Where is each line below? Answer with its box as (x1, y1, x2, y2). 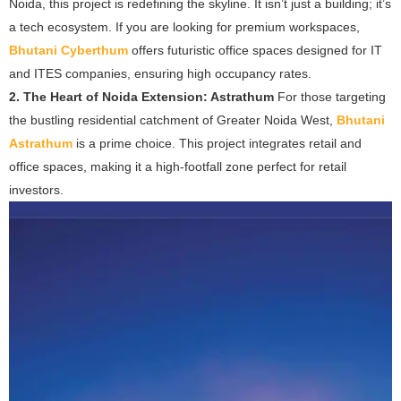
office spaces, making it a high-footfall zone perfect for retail (9, 158, 346, 174)
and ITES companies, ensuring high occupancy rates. (9, 65, 311, 81)
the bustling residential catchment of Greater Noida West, (9, 112, 337, 127)
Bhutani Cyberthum (9, 42, 128, 57)
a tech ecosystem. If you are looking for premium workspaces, (9, 19, 360, 34)
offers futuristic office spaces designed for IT (128, 42, 382, 57)
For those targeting (274, 89, 386, 104)
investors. (9, 182, 64, 197)
